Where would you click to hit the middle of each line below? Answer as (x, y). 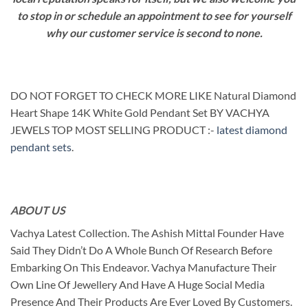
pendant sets (41, 147)
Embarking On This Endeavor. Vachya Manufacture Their (143, 267)
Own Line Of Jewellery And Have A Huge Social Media (137, 285)
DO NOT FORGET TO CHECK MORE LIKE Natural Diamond (153, 96)
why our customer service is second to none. (154, 32)
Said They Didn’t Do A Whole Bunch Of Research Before (141, 250)
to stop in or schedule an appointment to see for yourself (154, 15)
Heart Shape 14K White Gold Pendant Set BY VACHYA (140, 113)
